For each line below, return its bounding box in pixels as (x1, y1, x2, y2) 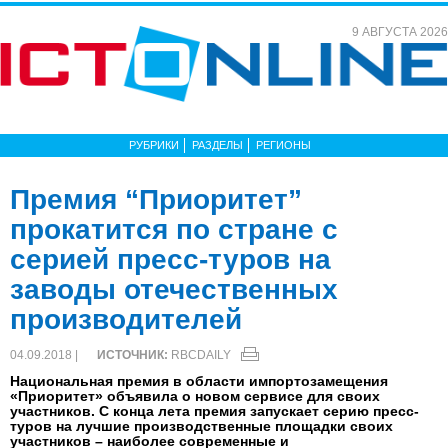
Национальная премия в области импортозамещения (10, 373, 388, 389)
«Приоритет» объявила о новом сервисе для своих (10, 388, 380, 404)
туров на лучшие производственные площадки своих (10, 418, 393, 434)
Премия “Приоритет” (10, 184, 302, 215)
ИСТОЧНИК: (97, 348, 168, 362)
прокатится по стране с (10, 214, 338, 245)
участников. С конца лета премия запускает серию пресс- (10, 403, 419, 419)
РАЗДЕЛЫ (192, 139, 243, 151)
